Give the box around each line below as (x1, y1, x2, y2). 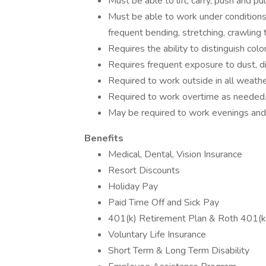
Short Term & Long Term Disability (108, 244, 249, 257)
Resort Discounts (108, 164, 180, 177)
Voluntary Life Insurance (108, 228, 206, 241)
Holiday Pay (108, 180, 158, 193)
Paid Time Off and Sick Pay (108, 196, 219, 209)
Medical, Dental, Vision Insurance (108, 148, 242, 161)
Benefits (84, 132, 123, 145)
